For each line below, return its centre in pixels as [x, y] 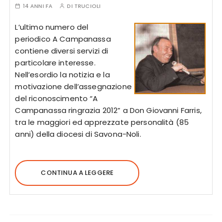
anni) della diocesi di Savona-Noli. [78, 134]
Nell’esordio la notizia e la [62, 75]
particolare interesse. [55, 63]
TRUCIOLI [87, 6]
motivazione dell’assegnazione [73, 86]
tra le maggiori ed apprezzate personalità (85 [102, 122]
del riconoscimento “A [56, 98]
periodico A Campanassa [63, 39]
